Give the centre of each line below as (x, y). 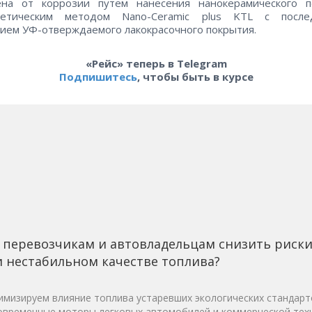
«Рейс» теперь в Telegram (156, 64)
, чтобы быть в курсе (195, 77)
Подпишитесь (98, 77)
